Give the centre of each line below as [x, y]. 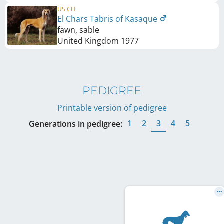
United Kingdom [88, 41]
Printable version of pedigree [112, 108]
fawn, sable [78, 30]
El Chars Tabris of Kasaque [108, 19]
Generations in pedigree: [76, 124]
